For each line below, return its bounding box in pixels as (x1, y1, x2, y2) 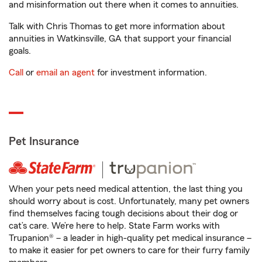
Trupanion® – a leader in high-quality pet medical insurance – (9, 233, 251, 243)
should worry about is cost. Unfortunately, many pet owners (9, 196, 249, 206)
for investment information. (95, 68, 207, 78)
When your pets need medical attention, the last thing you (9, 184, 243, 194)
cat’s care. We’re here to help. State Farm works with (9, 221, 220, 231)
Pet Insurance (9, 136, 79, 148)
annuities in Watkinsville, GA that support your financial (9, 34, 231, 44)
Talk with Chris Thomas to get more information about (9, 22, 225, 32)
